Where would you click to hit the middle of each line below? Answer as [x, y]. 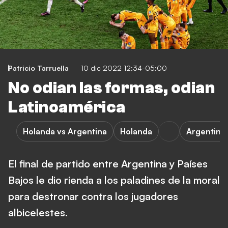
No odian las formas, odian [111, 88]
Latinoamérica [67, 107]
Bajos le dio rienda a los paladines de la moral [114, 180]
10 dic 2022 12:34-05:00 [124, 68]
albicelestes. [38, 212]
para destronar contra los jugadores [93, 196]
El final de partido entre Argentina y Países [108, 164]
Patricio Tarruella [38, 68]
